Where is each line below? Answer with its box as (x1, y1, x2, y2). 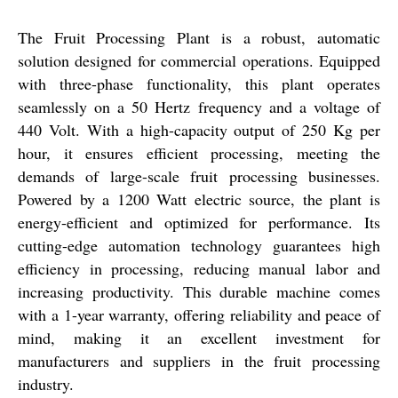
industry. (18, 372, 74, 394)
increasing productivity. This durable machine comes (18, 280, 380, 302)
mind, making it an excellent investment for (18, 326, 380, 348)
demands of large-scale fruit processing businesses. (18, 164, 380, 187)
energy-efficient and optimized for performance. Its (18, 211, 380, 233)
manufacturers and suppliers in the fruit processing (18, 349, 380, 371)
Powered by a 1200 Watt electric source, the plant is (18, 187, 380, 210)
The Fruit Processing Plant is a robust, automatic (18, 26, 380, 48)
